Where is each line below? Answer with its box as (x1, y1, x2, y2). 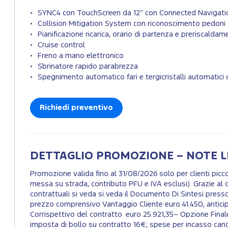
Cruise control (38, 42, 85, 49)
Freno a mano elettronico (38, 52, 124, 60)
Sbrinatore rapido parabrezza (38, 63, 138, 70)
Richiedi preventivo (40, 104, 113, 111)
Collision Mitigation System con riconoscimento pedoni (38, 20, 225, 27)
